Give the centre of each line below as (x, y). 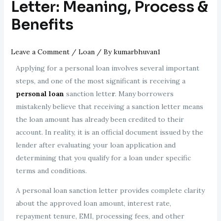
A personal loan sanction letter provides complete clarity (110, 190)
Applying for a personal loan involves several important (107, 68)
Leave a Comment (40, 52)
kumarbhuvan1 (137, 52)
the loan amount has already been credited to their (100, 119)
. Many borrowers (144, 93)
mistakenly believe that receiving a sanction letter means (109, 106)
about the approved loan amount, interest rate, (93, 203)
